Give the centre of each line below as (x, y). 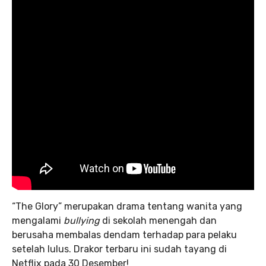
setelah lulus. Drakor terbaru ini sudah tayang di (119, 249)
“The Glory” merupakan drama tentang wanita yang (127, 206)
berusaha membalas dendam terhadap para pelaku (124, 235)
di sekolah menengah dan (159, 221)
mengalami (38, 221)
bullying (83, 221)
